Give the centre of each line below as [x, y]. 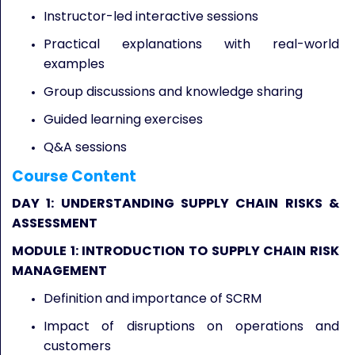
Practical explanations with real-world [191, 44]
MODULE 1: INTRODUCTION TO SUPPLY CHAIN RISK [176, 251]
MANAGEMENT [59, 271]
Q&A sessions [85, 147]
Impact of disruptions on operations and [191, 326]
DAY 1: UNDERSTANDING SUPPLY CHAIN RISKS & [176, 203]
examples [74, 64]
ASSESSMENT [55, 223]
